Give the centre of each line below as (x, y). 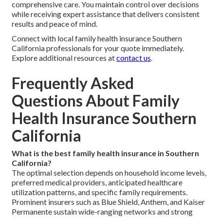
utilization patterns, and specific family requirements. (100, 192)
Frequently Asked (73, 83)
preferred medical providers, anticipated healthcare (97, 182)
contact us (134, 57)
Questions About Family (96, 100)
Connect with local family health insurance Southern (97, 38)
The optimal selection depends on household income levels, (109, 172)
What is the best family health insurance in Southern (105, 153)
